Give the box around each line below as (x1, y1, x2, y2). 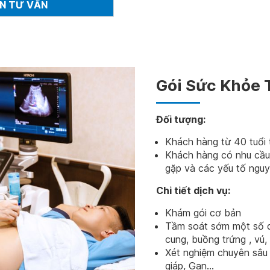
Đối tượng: (156, 113, 208, 125)
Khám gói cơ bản (165, 207, 241, 219)
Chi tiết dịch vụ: (156, 184, 230, 196)
